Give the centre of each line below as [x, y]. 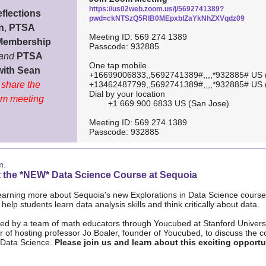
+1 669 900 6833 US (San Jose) [159, 103]
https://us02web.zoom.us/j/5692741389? [156, 9]
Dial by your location [127, 94]
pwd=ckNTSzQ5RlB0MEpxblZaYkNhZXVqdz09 [167, 18]
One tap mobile [118, 65]
